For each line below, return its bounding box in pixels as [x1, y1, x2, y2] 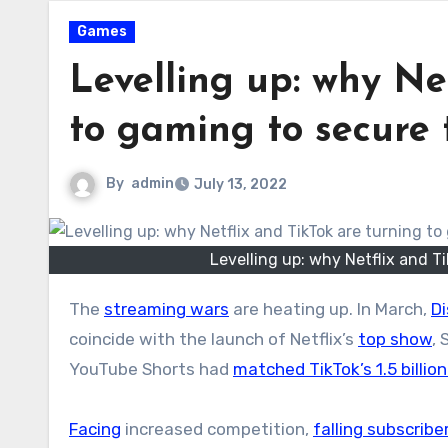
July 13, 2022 [194, 176, 287, 193]
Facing [69, 418, 121, 439]
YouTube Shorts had [69, 358, 233, 379]
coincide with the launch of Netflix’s [69, 328, 358, 349]
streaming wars [104, 298, 229, 319]
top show [358, 328, 432, 349]
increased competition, [121, 418, 313, 439]
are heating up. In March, [229, 298, 431, 319]
